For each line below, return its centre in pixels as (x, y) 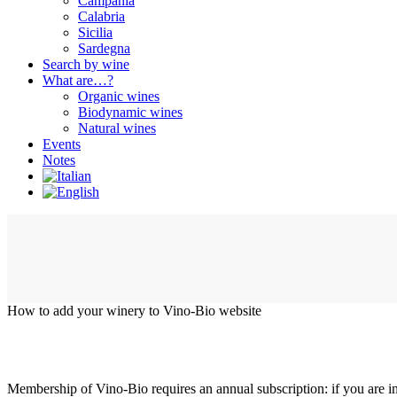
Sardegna (104, 48)
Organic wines (119, 96)
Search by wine (86, 64)
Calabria (101, 16)
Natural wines (117, 128)
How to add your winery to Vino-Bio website (134, 311)
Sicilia (95, 32)
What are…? (78, 80)
